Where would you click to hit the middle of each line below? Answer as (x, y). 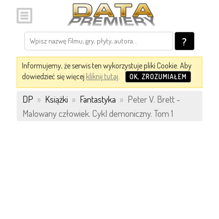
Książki (56, 99)
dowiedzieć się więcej (54, 76)
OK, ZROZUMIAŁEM (158, 77)
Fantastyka (98, 99)
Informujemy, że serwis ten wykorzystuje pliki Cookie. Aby (107, 66)
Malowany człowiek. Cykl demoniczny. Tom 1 (98, 113)
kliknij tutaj (102, 76)
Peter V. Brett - (153, 99)
